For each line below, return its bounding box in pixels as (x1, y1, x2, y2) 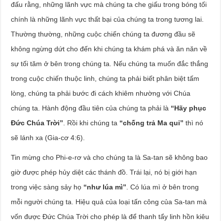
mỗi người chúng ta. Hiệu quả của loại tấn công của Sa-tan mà (11, 198, 207, 206)
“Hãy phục (171, 104, 207, 112)
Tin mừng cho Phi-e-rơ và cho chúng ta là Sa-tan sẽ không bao (11, 153, 208, 161)
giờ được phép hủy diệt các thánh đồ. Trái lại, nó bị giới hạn (11, 168, 197, 176)
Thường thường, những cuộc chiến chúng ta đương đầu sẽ (11, 30, 196, 38)
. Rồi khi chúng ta (63, 119, 120, 127)
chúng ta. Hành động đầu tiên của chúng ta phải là (11, 104, 171, 112)
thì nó (184, 119, 204, 127)
